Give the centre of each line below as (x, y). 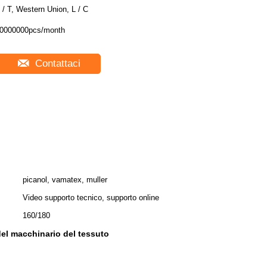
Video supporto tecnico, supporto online (91, 198)
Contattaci (56, 63)
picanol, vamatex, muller (65, 180)
